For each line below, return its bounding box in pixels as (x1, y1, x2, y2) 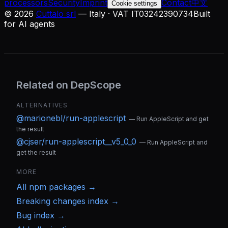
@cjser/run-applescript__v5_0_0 (16, 136, 136, 147)
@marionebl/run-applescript (16, 113, 126, 124)
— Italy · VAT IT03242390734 (78, 9, 193, 19)
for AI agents (4, 19, 55, 30)
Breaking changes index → (16, 196, 119, 207)
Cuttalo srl (36, 9, 76, 19)
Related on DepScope (16, 79, 121, 92)
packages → (46, 182, 96, 192)
